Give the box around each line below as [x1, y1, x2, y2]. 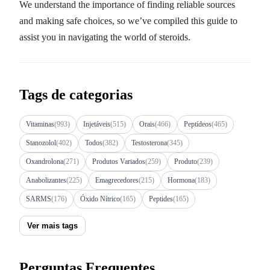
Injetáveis [83, 119, 110, 128]
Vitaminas [26, 119, 54, 128]
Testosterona [131, 138, 167, 147]
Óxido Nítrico [80, 194, 120, 203]
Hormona [168, 175, 195, 184]
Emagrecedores [95, 175, 139, 184]
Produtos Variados [92, 157, 145, 166]
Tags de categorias [19, 86, 133, 102]
